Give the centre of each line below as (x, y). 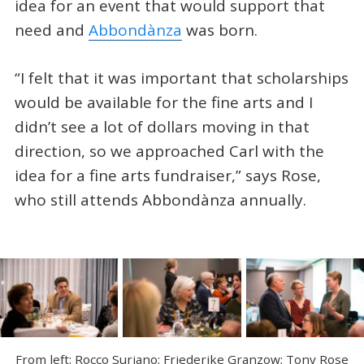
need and (51, 30)
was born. (219, 30)
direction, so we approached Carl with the (169, 151)
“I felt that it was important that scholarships (181, 78)
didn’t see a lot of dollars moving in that (162, 126)
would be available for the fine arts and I (163, 102)
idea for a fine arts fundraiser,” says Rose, (167, 175)
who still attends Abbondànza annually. (160, 199)
